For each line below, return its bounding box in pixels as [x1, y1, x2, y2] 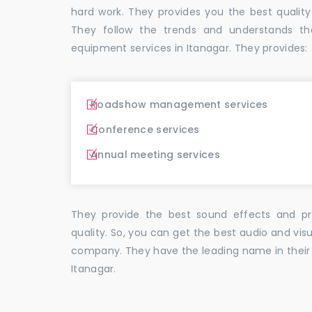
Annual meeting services [91, 147, 220, 162]
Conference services [91, 122, 200, 136]
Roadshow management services [91, 97, 268, 111]
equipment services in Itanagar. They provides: [71, 40, 308, 55]
